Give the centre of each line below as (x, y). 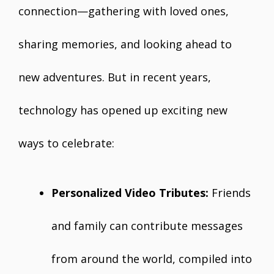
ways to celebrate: (66, 143)
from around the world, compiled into (152, 259)
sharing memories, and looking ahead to (125, 44)
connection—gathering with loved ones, (124, 11)
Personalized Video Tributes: (130, 193)
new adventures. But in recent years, (115, 77)
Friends (230, 193)
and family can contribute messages (147, 226)
